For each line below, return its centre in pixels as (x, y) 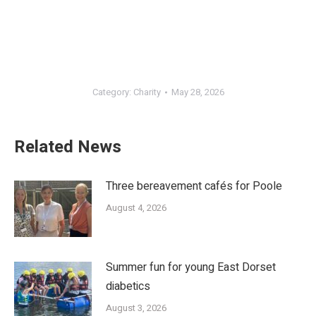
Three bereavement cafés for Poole (194, 187)
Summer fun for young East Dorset (191, 268)
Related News (68, 147)
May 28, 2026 (197, 92)
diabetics (128, 287)
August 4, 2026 (136, 208)
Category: (113, 92)
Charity (147, 92)
